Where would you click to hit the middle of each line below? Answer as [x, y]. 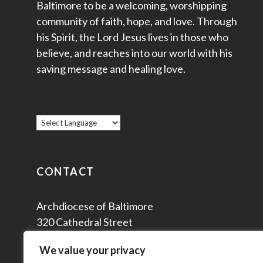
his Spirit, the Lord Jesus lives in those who [132, 37]
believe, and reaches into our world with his [134, 53]
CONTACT [65, 171]
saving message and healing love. [111, 69]
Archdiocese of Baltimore [95, 206]
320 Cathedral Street [85, 222]
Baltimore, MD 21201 [86, 237]
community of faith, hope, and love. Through [137, 21]
